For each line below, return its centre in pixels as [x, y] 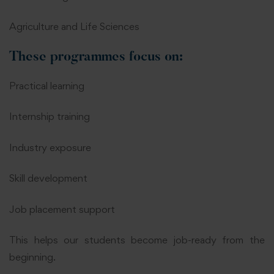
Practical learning [47, 85]
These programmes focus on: [96, 57]
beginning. [32, 257]
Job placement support [62, 209]
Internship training [50, 117]
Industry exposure [50, 147]
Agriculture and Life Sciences [74, 27]
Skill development [48, 178]
